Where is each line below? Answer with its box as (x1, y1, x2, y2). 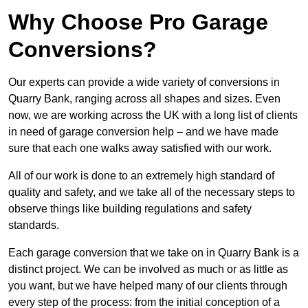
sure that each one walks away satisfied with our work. (8, 142, 272, 154)
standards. (8, 219, 59, 231)
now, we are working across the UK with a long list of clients (8, 109, 298, 121)
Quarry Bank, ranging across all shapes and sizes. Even (8, 92, 280, 104)
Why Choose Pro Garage (8, 9, 268, 34)
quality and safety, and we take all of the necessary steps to (8, 186, 295, 198)
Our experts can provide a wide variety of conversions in (8, 76, 280, 88)
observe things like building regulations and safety (8, 202, 252, 214)
